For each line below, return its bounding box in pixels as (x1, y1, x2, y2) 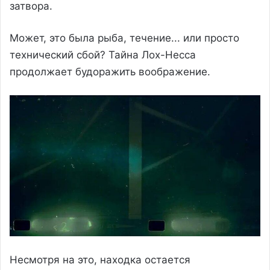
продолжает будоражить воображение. (10, 66, 210, 78)
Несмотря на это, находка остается (10, 253, 190, 266)
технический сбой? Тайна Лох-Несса (10, 49, 196, 61)
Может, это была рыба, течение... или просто (10, 32, 239, 45)
